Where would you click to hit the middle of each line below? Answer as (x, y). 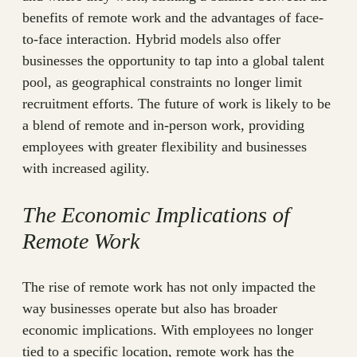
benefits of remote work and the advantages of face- (173, 18)
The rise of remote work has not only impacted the (169, 287)
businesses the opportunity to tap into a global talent (173, 61)
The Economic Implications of (156, 215)
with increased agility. (86, 169)
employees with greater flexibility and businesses (165, 147)
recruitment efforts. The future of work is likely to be (177, 104)
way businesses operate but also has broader (150, 309)
